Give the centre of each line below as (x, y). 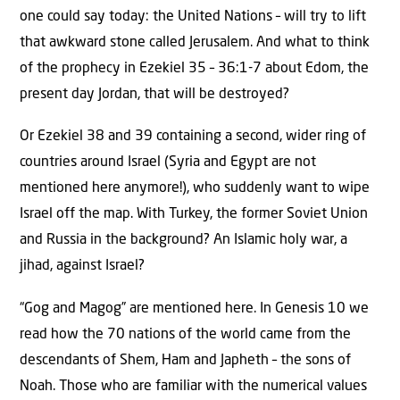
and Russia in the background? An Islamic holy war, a (183, 241)
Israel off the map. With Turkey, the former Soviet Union (194, 215)
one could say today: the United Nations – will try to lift (193, 17)
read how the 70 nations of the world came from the (185, 334)
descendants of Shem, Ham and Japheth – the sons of (185, 360)
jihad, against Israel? (82, 267)
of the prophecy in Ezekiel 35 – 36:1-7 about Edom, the (194, 69)
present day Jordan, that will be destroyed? (154, 95)
